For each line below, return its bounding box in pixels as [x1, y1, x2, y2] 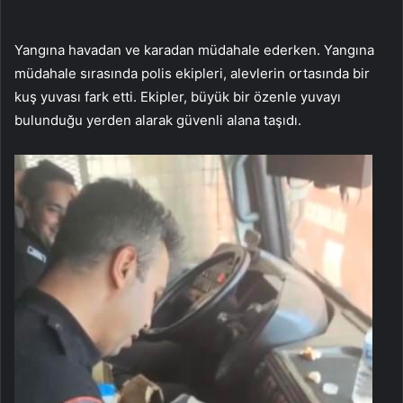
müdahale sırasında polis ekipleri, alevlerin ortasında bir [14, 65, 370, 82]
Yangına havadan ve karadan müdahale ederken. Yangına [14, 41, 374, 58]
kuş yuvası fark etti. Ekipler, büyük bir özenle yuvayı [14, 88, 341, 105]
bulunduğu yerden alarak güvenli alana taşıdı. [14, 112, 301, 129]
